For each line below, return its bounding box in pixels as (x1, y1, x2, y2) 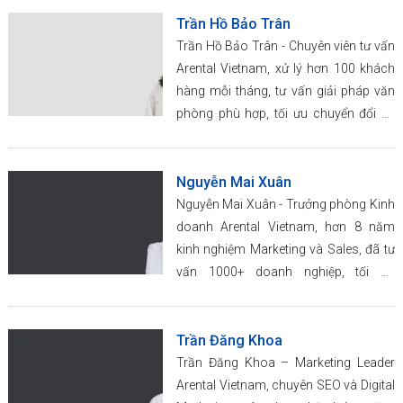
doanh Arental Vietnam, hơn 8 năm (175, 219, 395, 235)
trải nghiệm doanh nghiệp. (175, 129, 322, 144)
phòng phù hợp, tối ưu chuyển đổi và (175, 106, 395, 121)
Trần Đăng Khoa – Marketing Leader (175, 355, 395, 371)
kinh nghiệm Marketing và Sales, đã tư (175, 242, 395, 257)
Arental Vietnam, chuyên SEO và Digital (175, 378, 395, 393)
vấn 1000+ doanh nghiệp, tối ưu (175, 264, 395, 280)
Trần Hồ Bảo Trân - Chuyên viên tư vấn (175, 39, 395, 54)
